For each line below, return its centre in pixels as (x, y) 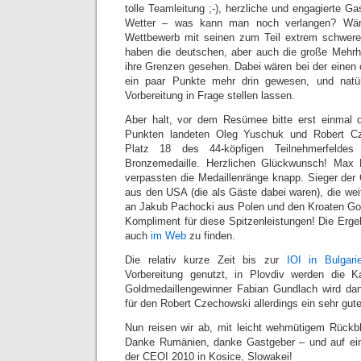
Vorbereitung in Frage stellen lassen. (210, 95)
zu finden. (211, 236)
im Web (168, 236)
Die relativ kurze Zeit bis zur (206, 260)
